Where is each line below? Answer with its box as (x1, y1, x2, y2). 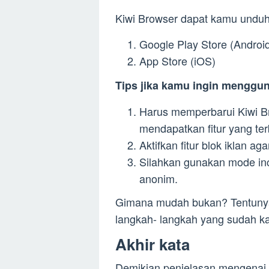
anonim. (139, 170, 178, 186)
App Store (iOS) (139, 53, 216, 69)
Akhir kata (115, 233, 190, 256)
